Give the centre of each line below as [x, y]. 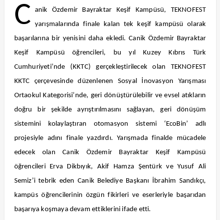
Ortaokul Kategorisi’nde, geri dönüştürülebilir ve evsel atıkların [110, 96]
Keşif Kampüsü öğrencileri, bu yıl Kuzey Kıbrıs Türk [110, 53]
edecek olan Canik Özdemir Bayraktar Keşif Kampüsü [110, 152]
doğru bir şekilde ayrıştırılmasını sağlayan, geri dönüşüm [110, 110]
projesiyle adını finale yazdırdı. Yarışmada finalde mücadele [110, 138]
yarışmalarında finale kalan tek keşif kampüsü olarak [120, 24]
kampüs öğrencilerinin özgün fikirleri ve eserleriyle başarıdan [110, 195]
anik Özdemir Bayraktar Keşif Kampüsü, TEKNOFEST [120, 10]
